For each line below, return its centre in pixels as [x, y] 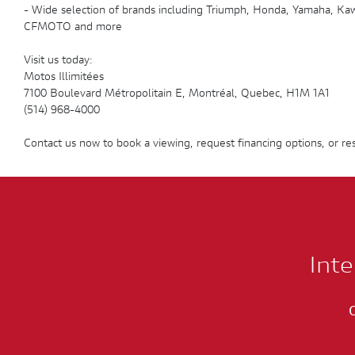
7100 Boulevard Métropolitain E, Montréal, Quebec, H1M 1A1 [177, 94]
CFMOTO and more [73, 28]
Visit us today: [58, 61]
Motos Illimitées [64, 78]
